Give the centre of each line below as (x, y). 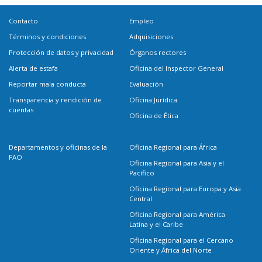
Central (140, 198)
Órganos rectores (157, 52)
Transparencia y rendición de (56, 99)
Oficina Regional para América (177, 214)
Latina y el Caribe (156, 224)
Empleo (141, 20)
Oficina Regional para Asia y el (176, 163)
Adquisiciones (151, 36)
